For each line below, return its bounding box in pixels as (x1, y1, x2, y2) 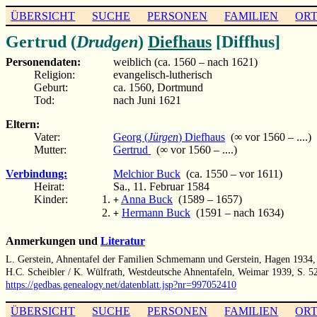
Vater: (34, 130, 60, 143)
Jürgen (148, 130, 178, 143)
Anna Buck (121, 192, 173, 205)
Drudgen (76, 32, 138, 51)
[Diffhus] (212, 32, 280, 51)
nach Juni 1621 (113, 93, 181, 106)
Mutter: (34, 143, 67, 156)
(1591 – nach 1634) (190, 206, 284, 219)
